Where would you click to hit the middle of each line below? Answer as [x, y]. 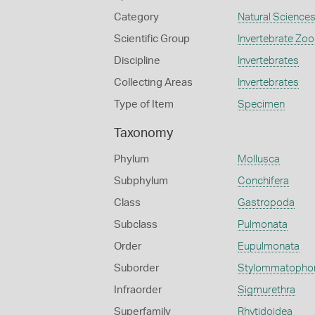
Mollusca [258, 159]
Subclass [136, 225]
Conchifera [263, 181]
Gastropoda [266, 203]
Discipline [137, 61]
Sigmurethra [266, 290]
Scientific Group [152, 39]
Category [136, 17]
